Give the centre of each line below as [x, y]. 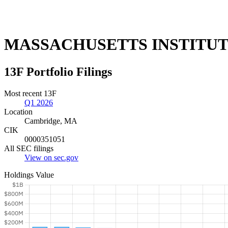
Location [18, 111]
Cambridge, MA [51, 121]
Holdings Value [29, 175]
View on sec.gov [51, 157]
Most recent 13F [30, 93]
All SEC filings [29, 148]
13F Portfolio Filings [58, 72]
